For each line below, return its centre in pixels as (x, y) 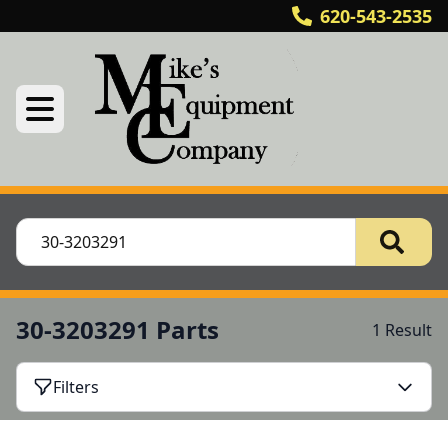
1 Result (402, 330)
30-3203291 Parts (117, 329)
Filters (76, 387)
